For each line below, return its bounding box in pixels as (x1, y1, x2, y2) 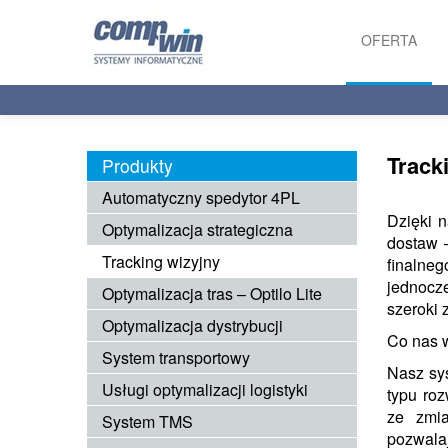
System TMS (102, 410, 193, 433)
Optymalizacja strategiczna (102, 218, 293, 241)
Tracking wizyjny (102, 250, 220, 273)
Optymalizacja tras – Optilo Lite (102, 282, 322, 305)
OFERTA (361, 30, 417, 50)
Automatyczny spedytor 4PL (102, 186, 300, 209)
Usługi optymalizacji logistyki (102, 378, 308, 401)
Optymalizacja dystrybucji (102, 314, 283, 337)
